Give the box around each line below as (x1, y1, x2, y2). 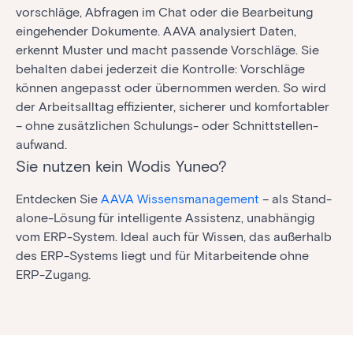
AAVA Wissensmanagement (101, 191, 259, 206)
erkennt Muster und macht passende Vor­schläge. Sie (16, 42, 319, 58)
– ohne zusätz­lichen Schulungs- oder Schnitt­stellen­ (16, 117, 318, 133)
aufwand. (16, 136, 67, 152)
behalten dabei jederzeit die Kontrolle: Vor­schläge (16, 61, 305, 76)
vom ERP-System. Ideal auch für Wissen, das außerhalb (16, 229, 332, 244)
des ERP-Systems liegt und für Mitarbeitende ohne (16, 247, 309, 263)
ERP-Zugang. (16, 266, 91, 282)
